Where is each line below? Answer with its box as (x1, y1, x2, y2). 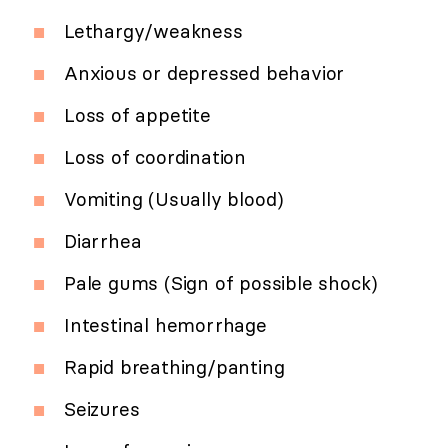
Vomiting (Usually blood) (64, 187, 285, 212)
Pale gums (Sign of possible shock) (64, 271, 379, 296)
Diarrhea (64, 229, 142, 254)
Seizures (64, 397, 140, 422)
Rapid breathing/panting (64, 355, 285, 380)
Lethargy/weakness (64, 19, 243, 44)
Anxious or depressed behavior (64, 61, 345, 86)
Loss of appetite (64, 103, 211, 128)
